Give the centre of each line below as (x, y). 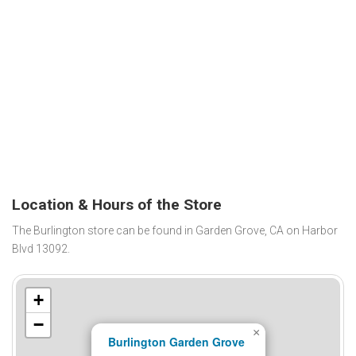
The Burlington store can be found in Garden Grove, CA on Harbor (175, 231)
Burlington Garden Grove (177, 342)
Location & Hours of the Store (117, 204)
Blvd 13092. (41, 249)
